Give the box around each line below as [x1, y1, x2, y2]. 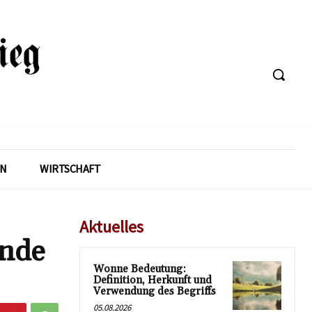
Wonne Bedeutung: [93, 262, 186, 276]
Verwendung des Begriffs [93, 284, 216, 298]
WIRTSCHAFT [40, 161, 100, 175]
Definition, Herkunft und [93, 273, 212, 287]
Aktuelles [79, 215, 143, 237]
